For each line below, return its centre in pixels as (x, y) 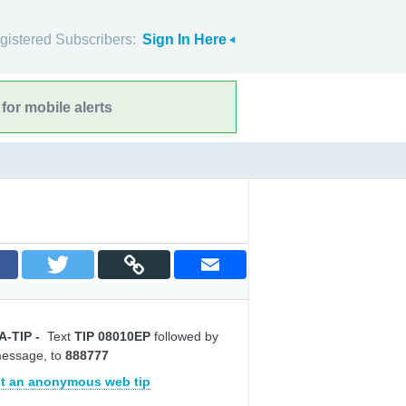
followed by (186, 336)
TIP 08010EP (114, 336)
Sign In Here (184, 39)
